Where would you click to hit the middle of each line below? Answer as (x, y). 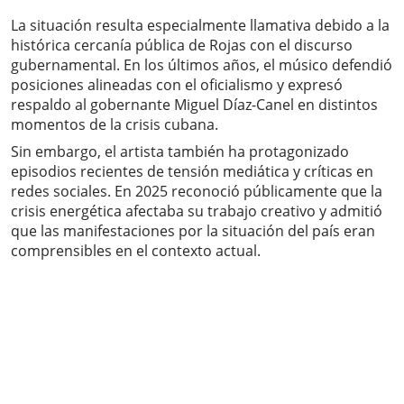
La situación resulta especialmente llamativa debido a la (200, 25)
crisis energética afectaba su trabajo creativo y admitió (197, 211)
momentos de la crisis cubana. (115, 124)
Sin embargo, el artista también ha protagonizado (180, 151)
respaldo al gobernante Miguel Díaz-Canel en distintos (194, 104)
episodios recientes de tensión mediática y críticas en (192, 171)
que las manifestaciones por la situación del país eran (193, 230)
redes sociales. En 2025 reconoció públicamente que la (197, 191)
